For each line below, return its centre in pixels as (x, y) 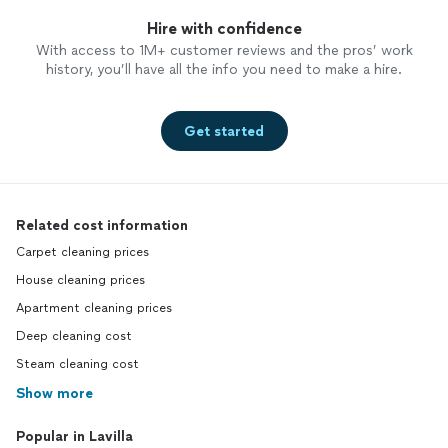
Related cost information (102, 225)
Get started (224, 131)
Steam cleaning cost (77, 364)
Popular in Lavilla (74, 436)
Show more (54, 393)
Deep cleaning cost (74, 336)
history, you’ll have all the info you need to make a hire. (224, 69)
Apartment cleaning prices (94, 308)
